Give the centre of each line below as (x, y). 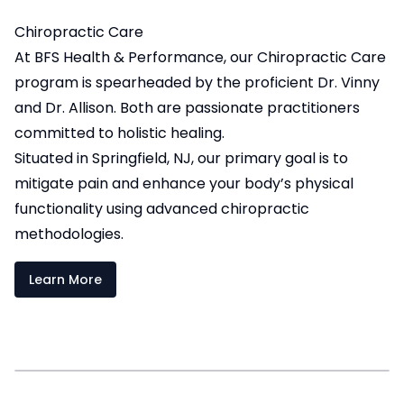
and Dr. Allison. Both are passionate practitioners (187, 108)
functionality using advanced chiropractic (162, 209)
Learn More (65, 280)
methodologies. (69, 234)
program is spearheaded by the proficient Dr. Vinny (197, 83)
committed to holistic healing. (119, 133)
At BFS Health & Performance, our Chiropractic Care (200, 58)
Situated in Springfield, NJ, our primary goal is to (181, 159)
